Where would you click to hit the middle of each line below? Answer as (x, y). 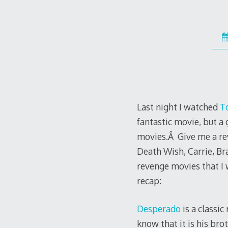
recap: (149, 180)
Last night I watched (178, 107)
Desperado (160, 209)
